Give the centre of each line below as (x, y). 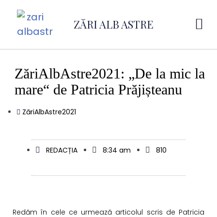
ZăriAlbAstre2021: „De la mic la (110, 73)
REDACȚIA (62, 150)
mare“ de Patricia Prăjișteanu (98, 89)
